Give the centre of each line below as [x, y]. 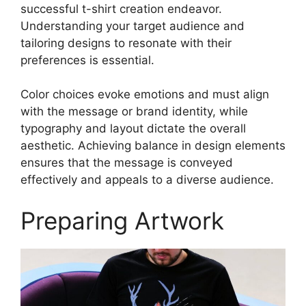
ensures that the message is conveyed [127, 163]
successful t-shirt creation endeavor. [121, 9]
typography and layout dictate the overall [133, 129]
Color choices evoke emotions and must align [145, 95]
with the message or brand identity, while [134, 112]
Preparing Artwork [122, 220]
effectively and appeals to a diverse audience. [147, 180]
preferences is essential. [87, 60]
